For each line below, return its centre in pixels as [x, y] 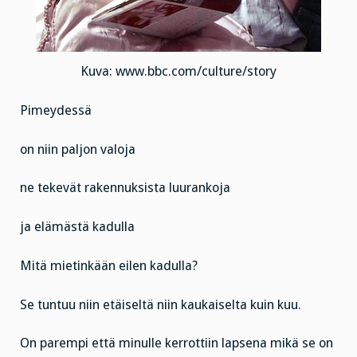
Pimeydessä [56, 110]
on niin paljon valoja [78, 149]
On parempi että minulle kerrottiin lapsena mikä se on [177, 343]
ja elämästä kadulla [77, 227]
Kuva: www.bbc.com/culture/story [178, 72]
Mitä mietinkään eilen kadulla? [109, 265]
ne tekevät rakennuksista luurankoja [125, 188]
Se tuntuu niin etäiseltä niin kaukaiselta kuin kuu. [161, 304]
